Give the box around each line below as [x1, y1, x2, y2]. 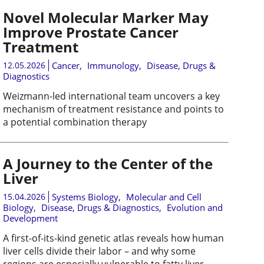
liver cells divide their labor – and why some [2, 244, 196, 258]
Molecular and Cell [126, 190, 202, 203]
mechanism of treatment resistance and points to [2, 102, 224, 115]
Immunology [87, 59, 139, 71]
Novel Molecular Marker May [2, 7, 209, 27]
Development [2, 212, 58, 224]
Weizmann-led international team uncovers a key [2, 89, 220, 103]
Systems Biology [51, 190, 118, 203]
